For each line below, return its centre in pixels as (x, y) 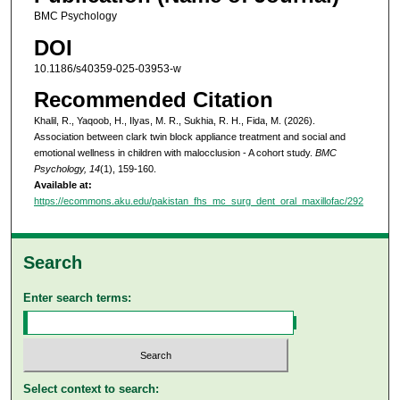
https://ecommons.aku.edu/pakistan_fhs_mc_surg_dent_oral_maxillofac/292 (198, 201)
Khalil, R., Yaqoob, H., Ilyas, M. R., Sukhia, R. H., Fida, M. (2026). (174, 121)
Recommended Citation (153, 100)
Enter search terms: (78, 297)
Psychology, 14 (67, 169)
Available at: (62, 185)
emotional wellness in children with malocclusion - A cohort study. (174, 153)
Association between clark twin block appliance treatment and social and (189, 137)
